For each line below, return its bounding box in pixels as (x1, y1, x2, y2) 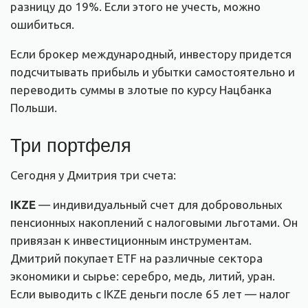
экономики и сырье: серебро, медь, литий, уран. (10, 269, 275, 283)
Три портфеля (10, 131, 131, 158)
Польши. (10, 100, 57, 114)
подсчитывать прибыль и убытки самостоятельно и (10, 65, 295, 78)
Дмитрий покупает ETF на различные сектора (10, 252, 263, 265)
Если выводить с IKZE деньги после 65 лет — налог (10, 287, 290, 300)
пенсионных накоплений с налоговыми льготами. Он (10, 216, 298, 229)
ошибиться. (10, 17, 74, 31)
